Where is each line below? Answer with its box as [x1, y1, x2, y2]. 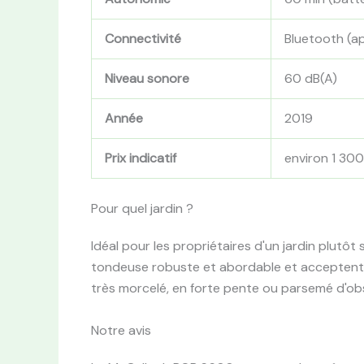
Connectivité [105, 30, 181, 48]
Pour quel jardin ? [91, 200, 193, 218]
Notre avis [91, 322, 151, 340]
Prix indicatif [105, 149, 176, 167]
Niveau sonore [105, 70, 189, 88]
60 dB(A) [284, 70, 337, 88]
